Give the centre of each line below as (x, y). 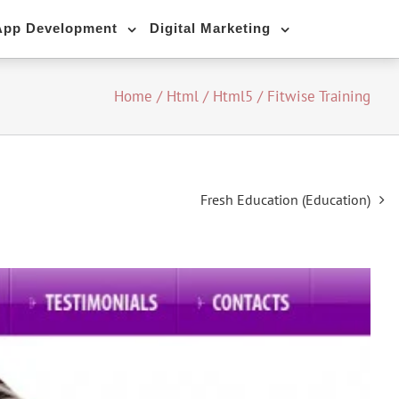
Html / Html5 (210, 97)
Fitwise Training (319, 97)
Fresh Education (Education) (285, 199)
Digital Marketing (210, 28)
